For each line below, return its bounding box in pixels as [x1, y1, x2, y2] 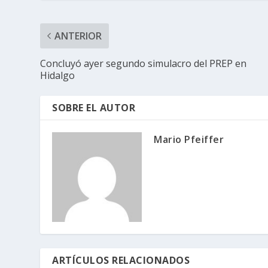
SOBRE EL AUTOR [52, 100, 136, 114]
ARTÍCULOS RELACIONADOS [52, 253, 190, 267]
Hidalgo [40, 68, 75, 82]
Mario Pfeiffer [154, 132, 224, 146]
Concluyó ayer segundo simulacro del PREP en [40, 56, 247, 70]
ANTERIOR [54, 29, 102, 42]
